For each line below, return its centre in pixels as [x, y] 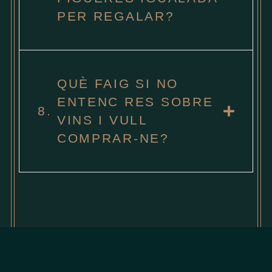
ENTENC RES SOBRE [135, 102]
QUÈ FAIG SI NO [118, 83]
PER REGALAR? [116, 16]
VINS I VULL [102, 120]
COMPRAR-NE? [113, 138]
